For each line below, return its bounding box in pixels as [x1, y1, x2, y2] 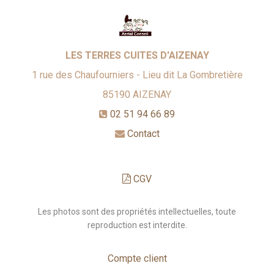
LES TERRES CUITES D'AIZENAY [65, 50, 209, 62]
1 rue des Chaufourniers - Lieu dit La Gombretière [31, 69, 243, 81]
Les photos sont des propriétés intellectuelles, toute [38, 207, 236, 217]
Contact [127, 128, 160, 140]
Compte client [107, 253, 167, 265]
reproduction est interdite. [87, 220, 187, 231]
